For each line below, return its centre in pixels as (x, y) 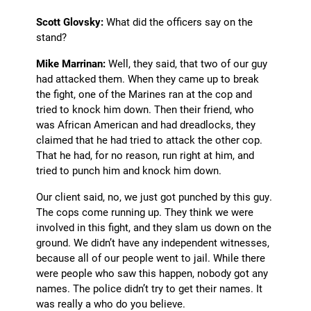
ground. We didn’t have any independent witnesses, (153, 243)
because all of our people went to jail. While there (151, 258)
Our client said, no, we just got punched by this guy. (154, 197)
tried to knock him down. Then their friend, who (145, 109)
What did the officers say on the (178, 22)
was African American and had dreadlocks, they (146, 125)
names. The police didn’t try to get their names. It (150, 288)
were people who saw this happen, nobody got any (152, 273)
